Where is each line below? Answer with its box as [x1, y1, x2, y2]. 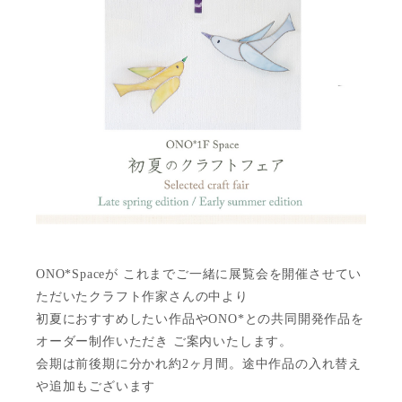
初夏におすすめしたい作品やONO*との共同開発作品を [36, 312, 364, 327]
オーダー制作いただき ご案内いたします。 [36, 335, 293, 349]
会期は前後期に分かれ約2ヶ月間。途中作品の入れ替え [36, 357, 362, 371]
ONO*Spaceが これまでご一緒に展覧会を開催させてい [36, 267, 363, 282]
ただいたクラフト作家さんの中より [36, 290, 249, 304]
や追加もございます [36, 380, 156, 394]
